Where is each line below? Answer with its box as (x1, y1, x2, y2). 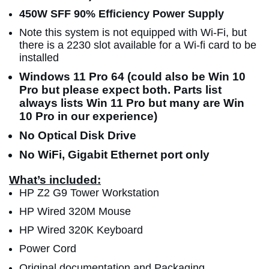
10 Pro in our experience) (19, 110, 157, 123)
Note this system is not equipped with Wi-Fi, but (19, 26, 247, 39)
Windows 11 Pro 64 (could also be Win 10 (19, 70, 246, 83)
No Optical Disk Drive (19, 129, 136, 142)
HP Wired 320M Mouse (19, 205, 131, 218)
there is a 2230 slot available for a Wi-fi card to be (19, 39, 256, 52)
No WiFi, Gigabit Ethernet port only (19, 148, 210, 162)
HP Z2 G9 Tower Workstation (19, 187, 159, 199)
